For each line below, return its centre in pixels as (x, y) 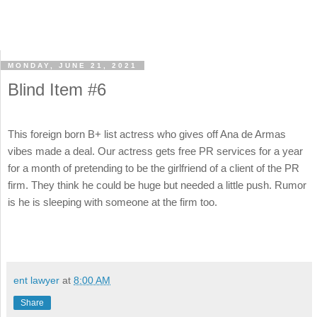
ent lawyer (36, 280)
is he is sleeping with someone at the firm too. (113, 202)
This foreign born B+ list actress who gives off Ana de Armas (147, 134)
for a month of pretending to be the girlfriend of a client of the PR (154, 168)
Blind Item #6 (57, 90)
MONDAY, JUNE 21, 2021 (73, 66)
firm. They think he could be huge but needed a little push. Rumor (157, 185)
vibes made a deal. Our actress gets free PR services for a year (155, 151)
